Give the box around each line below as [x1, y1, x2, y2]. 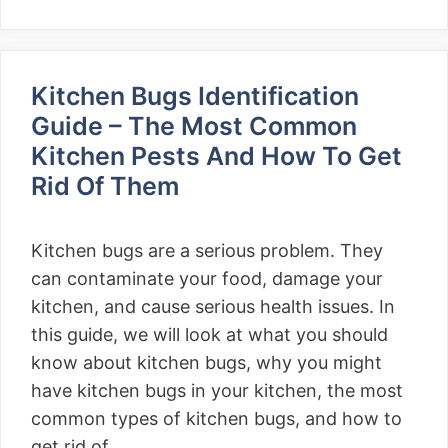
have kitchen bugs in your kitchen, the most [31, 380, 403, 401]
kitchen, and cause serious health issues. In [31, 296, 395, 317]
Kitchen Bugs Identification [31, 81, 359, 111]
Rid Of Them [31, 171, 179, 201]
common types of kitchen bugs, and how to [31, 408, 402, 429]
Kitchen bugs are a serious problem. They [31, 240, 383, 261]
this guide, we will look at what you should [31, 324, 388, 345]
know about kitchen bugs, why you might [31, 352, 382, 373]
